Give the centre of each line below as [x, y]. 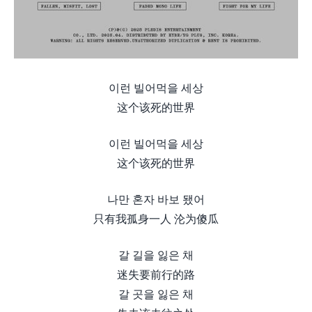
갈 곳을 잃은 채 [156, 294]
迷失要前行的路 [156, 274]
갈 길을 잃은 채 [156, 255]
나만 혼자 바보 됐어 [156, 199]
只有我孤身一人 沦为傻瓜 [156, 218]
